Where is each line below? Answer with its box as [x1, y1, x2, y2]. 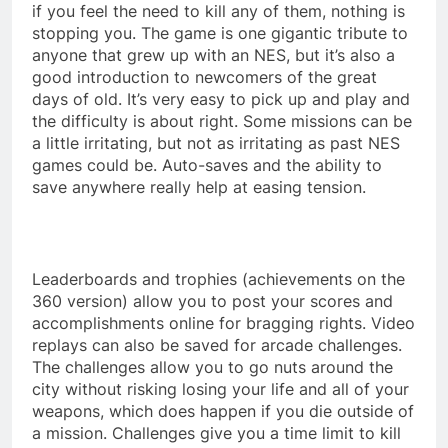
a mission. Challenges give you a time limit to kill [32, 422, 401, 443]
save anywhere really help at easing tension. [32, 176, 366, 197]
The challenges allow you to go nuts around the [32, 356, 393, 377]
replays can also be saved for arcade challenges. [32, 334, 402, 355]
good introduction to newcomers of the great [32, 66, 377, 87]
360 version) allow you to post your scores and [32, 290, 393, 311]
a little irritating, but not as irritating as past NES [32, 132, 400, 153]
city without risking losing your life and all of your [32, 378, 409, 399]
